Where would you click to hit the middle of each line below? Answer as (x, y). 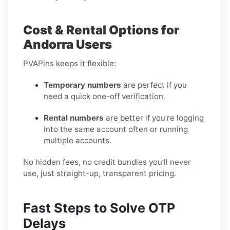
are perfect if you (154, 85)
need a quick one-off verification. (104, 96)
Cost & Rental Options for (101, 30)
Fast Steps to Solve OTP (99, 208)
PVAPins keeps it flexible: (70, 63)
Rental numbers (74, 118)
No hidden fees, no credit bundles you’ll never (107, 162)
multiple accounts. (78, 140)
